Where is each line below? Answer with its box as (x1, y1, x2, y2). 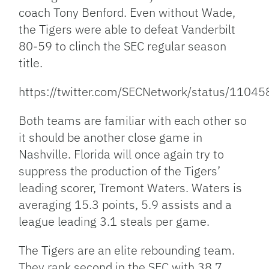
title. (19, 54, 43, 71)
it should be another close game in (19, 128, 203, 145)
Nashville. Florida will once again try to (19, 145, 225, 162)
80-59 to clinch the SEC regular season (19, 37, 227, 54)
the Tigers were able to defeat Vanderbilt (19, 20, 236, 37)
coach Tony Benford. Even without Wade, (19, 4, 236, 20)
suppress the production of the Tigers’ (19, 162, 221, 179)
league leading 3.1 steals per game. (19, 213, 210, 229)
